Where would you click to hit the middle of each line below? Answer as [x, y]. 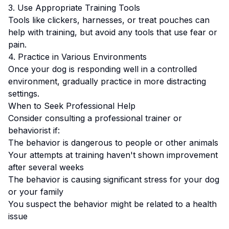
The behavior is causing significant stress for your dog [114, 179]
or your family [36, 192]
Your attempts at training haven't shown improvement [113, 155]
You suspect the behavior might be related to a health [112, 204]
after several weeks [46, 167]
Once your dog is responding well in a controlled [102, 69]
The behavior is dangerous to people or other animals [113, 143]
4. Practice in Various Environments [77, 57]
